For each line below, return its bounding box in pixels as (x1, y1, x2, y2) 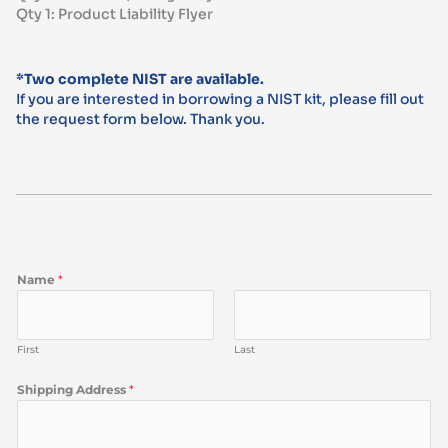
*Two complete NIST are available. (16, 69, 268, 88)
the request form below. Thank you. (16, 109, 266, 128)
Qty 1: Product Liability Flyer (16, 5, 214, 24)
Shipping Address (17, 381, 130, 397)
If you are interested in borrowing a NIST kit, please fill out (16, 89, 425, 108)
